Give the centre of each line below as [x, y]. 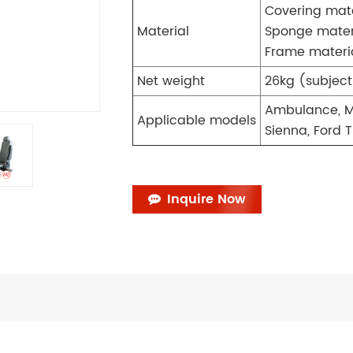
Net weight [171, 82]
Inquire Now [206, 200]
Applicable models [196, 121]
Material [163, 32]
